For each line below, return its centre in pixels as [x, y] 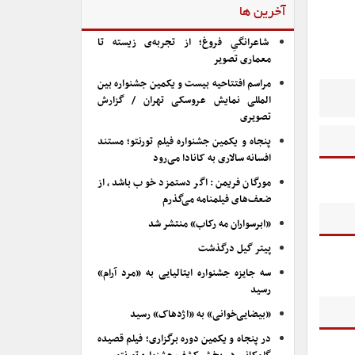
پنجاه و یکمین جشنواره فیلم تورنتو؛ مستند [184, 142]
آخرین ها [263, 13]
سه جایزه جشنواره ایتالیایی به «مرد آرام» [184, 273]
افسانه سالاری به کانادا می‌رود [212, 158]
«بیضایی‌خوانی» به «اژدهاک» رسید [200, 315]
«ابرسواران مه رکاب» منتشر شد [210, 224]
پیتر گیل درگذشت [235, 249]
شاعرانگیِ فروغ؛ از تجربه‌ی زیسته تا [184, 43]
